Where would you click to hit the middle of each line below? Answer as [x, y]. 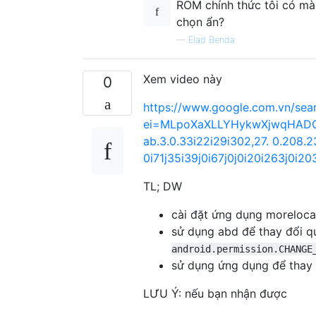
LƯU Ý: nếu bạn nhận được [215, 293]
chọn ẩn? [200, 22]
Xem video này [183, 79]
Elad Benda [212, 39]
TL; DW [163, 186]
